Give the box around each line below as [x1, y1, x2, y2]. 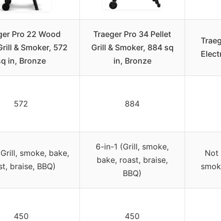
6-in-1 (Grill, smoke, [96, 142, 169, 152]
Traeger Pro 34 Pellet [93, 29, 171, 39]
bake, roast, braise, [97, 155, 168, 165]
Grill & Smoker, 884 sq [91, 42, 174, 53]
